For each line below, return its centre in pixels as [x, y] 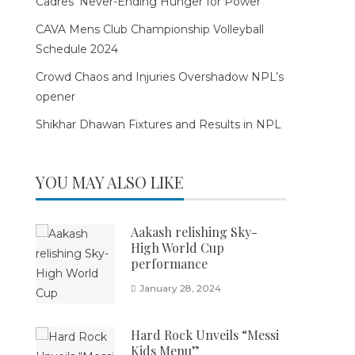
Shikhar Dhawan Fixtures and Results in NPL [159, 124]
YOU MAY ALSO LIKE [110, 182]
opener [56, 97]
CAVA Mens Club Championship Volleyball [150, 29]
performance [170, 263]
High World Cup [178, 248]
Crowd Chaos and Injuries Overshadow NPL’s [160, 77]
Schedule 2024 [77, 49]
